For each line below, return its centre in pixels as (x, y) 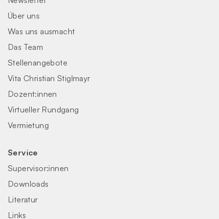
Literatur (23, 199)
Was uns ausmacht (42, 31)
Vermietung (28, 125)
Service (23, 153)
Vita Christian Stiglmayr (49, 78)
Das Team (26, 47)
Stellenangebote (38, 63)
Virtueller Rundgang (44, 109)
